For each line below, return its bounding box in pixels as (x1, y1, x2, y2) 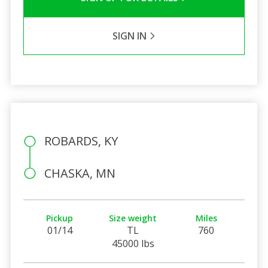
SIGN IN (112, 29, 149, 42)
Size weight (109, 212, 157, 224)
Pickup (46, 212, 74, 224)
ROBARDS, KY (44, 132, 118, 149)
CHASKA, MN (44, 165, 115, 181)
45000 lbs (111, 236, 154, 250)
